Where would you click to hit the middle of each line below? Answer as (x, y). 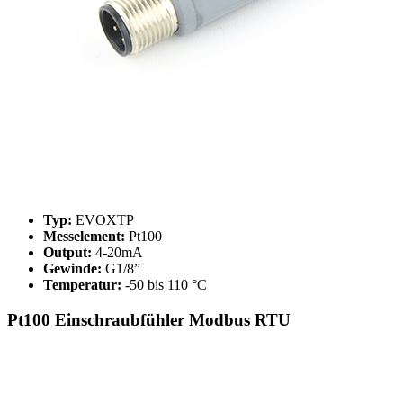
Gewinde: (72, 269)
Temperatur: (82, 285)
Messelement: (84, 237)
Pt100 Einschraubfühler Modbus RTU (149, 319)
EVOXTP (103, 220)
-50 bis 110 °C (164, 285)
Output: (67, 253)
